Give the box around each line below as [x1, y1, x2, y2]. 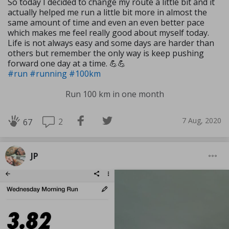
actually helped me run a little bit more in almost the [8, 6, 207, 18]
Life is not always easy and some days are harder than [8, 37, 214, 49]
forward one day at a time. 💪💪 [8, 57, 126, 69]
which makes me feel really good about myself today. [8, 27, 209, 38]
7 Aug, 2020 [182, 116, 221, 126]
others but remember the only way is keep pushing [8, 47, 204, 59]
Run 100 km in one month [65, 88, 164, 100]
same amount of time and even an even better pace [8, 16, 204, 28]
